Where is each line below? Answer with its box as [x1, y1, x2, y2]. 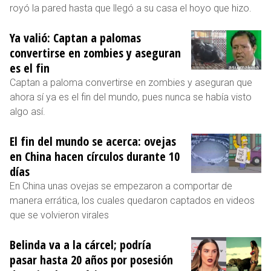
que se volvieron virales [10, 209, 109, 221]
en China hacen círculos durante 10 [10, 148, 180, 165]
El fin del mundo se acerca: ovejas [10, 132, 176, 149]
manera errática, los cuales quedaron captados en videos [10, 194, 255, 206]
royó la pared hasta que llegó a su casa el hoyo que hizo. [10, 2, 252, 14]
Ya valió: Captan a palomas [10, 29, 141, 46]
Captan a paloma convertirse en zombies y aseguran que [10, 76, 252, 88]
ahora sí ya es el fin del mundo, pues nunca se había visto [10, 91, 252, 103]
